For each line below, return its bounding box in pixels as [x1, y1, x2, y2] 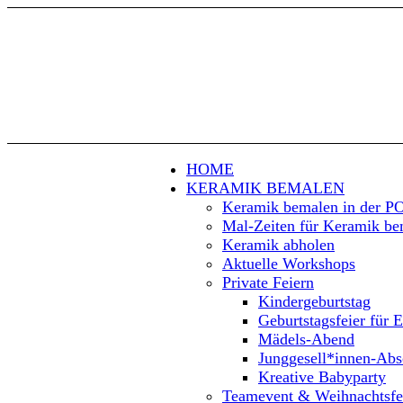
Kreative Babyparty [258, 368, 386, 386]
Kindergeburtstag [258, 292, 371, 310]
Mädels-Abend [258, 330, 354, 348]
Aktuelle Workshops [222, 255, 355, 273]
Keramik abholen [222, 236, 335, 254]
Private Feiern [222, 273, 314, 291]
